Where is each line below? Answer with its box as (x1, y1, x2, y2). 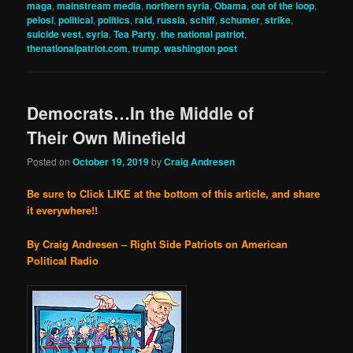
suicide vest (27, 26, 82, 41)
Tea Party (113, 26, 157, 41)
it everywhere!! (27, 203, 98, 218)
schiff (190, 12, 216, 27)
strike (265, 12, 292, 27)
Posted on (27, 154, 73, 169)
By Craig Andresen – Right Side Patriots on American (27, 236, 288, 251)
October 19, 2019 (72, 154, 150, 169)
